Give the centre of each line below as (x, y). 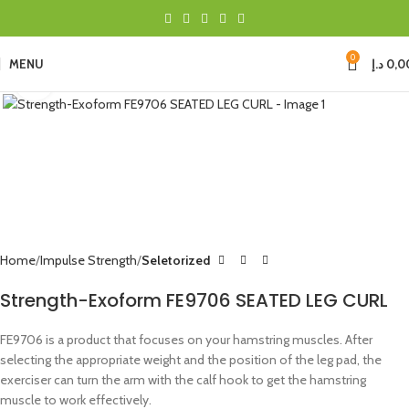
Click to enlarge (94, 79)
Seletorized (176, 261)
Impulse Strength (89, 261)
